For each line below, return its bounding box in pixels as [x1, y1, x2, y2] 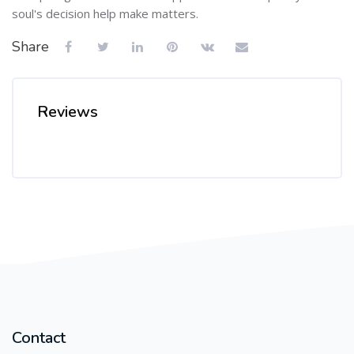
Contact [12, 326, 66, 348]
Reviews [37, 100, 98, 122]
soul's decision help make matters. [12, 5, 198, 21]
